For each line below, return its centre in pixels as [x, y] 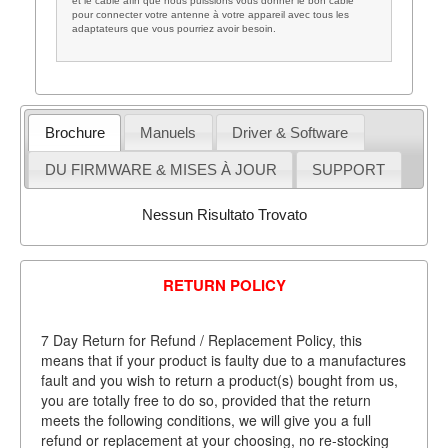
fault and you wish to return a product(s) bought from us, [219, 379]
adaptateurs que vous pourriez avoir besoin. [173, 28]
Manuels [168, 132]
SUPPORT [349, 169]
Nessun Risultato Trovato [224, 215]
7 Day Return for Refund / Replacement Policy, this [201, 339]
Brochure [74, 132]
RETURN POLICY [224, 284]
